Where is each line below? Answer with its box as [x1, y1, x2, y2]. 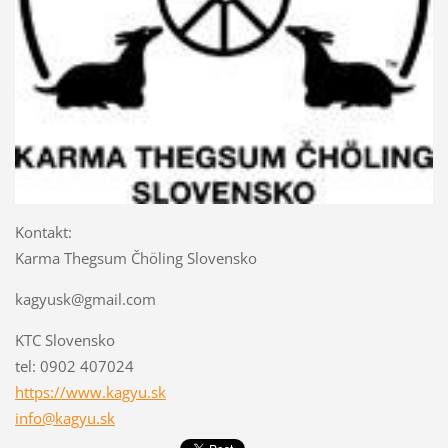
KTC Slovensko [14, 330, 115, 351]
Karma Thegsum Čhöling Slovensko [14, 248, 257, 269]
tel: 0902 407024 [14, 356, 134, 377]
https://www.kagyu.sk [14, 382, 166, 403]
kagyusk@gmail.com [14, 289, 156, 310]
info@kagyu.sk [14, 408, 115, 429]
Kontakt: [14, 222, 72, 243]
